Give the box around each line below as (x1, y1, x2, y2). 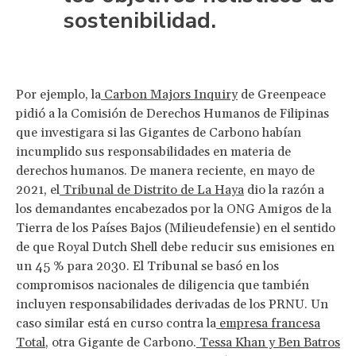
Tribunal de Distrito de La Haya (60, 181, 244, 198)
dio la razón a (244, 181, 324, 198)
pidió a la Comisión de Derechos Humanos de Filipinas (16, 105, 329, 122)
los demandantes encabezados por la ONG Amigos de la (16, 200, 331, 217)
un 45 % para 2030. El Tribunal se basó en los (16, 257, 279, 274)
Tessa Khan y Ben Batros (196, 334, 340, 350)
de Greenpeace (238, 86, 326, 103)
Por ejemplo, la (16, 86, 101, 103)
